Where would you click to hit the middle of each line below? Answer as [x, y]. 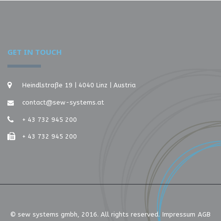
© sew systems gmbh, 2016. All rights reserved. [85, 215]
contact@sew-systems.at [63, 103]
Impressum [179, 215]
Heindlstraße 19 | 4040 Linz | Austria [79, 85]
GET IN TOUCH [35, 52]
